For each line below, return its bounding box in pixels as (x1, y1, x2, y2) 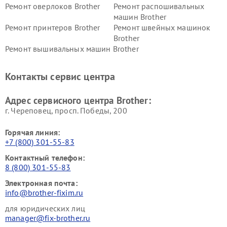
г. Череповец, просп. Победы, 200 (5, 105, 127, 116)
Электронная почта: (5, 178, 78, 188)
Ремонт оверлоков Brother (5, 1, 100, 12)
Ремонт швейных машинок (113, 22, 211, 33)
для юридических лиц (5, 203, 85, 214)
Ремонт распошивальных (113, 1, 205, 12)
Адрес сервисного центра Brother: (5, 94, 151, 107)
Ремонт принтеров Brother (5, 22, 100, 33)
